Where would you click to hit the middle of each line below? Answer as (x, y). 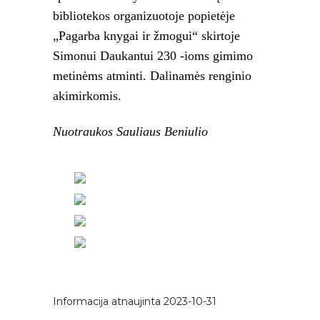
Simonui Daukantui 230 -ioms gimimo (153, 55)
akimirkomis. (87, 95)
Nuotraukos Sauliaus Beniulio (130, 131)
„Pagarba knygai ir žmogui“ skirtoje (146, 35)
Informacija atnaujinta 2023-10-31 (135, 301)
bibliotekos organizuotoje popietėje (144, 15)
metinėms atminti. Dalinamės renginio (152, 75)
